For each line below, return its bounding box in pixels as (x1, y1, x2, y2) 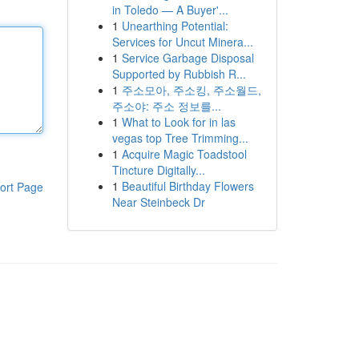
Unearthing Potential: (121, 18, 228, 34)
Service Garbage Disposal (121, 50, 254, 66)
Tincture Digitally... (111, 162, 205, 178)
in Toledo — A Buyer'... (111, 2, 228, 18)
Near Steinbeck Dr (111, 194, 205, 210)
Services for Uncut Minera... (111, 34, 253, 50)
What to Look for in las (121, 114, 236, 130)
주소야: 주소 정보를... (111, 98, 221, 114)
